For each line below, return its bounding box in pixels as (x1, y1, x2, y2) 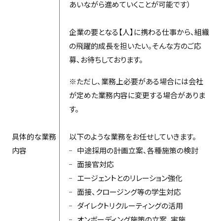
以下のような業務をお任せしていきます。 (69, 131, 196, 142)
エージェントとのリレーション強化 (76, 172, 183, 183)
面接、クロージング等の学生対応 (76, 186, 181, 197)
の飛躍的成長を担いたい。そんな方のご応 (69, 40, 201, 51)
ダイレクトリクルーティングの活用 (76, 200, 183, 211)
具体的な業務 (11, 131, 56, 142)
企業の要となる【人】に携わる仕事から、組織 (69, 26, 209, 37)
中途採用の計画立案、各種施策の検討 (76, 145, 198, 155)
